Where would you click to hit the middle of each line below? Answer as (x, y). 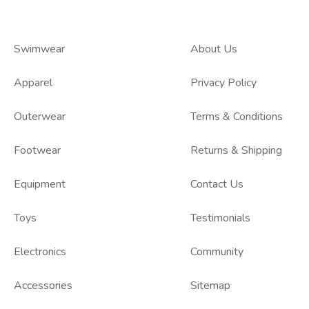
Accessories (43, 285)
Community (217, 251)
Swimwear (39, 49)
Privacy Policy (224, 82)
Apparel (33, 82)
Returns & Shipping (237, 150)
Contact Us (217, 184)
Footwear (37, 150)
